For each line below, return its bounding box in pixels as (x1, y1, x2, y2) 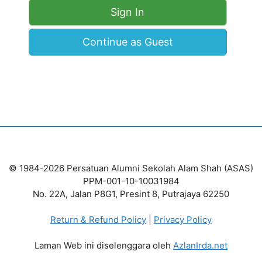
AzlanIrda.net (173, 239, 227, 251)
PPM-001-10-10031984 (82, 175, 180, 187)
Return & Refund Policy (50, 213, 146, 225)
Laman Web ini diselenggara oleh (35, 239, 173, 251)
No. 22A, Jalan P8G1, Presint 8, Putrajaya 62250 (33, 188, 229, 199)
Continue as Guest (82, 35, 173, 48)
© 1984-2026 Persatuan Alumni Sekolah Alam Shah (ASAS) (9, 162, 253, 174)
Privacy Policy (154, 213, 212, 225)
